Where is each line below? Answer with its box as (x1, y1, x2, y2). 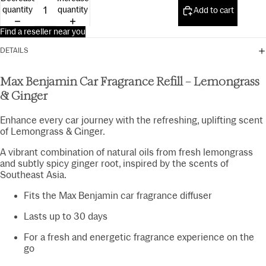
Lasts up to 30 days (24, 211, 107, 223)
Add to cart (194, 5, 234, 15)
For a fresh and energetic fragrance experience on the (24, 232, 254, 243)
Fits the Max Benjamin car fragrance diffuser (24, 190, 212, 202)
